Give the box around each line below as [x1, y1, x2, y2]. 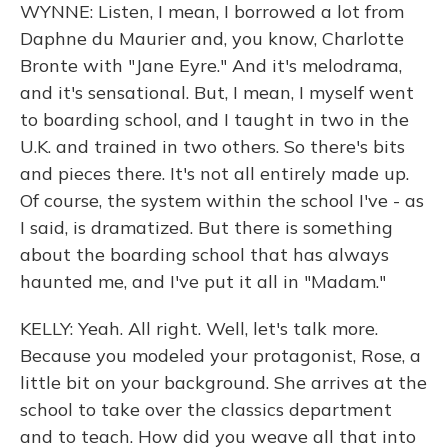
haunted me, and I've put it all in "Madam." [20, 270, 386, 293]
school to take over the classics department [20, 398, 392, 421]
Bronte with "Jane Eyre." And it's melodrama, [20, 54, 402, 77]
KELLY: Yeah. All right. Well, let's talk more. [20, 317, 378, 340]
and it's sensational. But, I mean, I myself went [20, 81, 414, 104]
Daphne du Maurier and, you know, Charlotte [20, 27, 404, 50]
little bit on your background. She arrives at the [20, 371, 427, 394]
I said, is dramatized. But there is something [20, 216, 393, 239]
